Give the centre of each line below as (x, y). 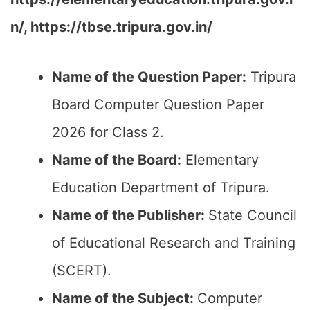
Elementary (220, 160)
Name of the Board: (117, 160)
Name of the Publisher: (130, 215)
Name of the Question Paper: (149, 77)
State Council (253, 215)
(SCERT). (82, 271)
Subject (164, 298)
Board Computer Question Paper (158, 104)
